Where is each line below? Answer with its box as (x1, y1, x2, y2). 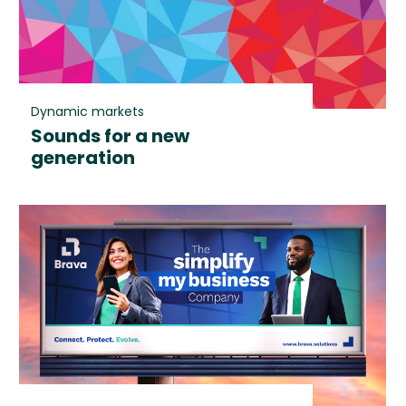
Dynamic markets (30, 102, 144, 121)
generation (30, 145, 135, 171)
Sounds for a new (30, 123, 189, 150)
